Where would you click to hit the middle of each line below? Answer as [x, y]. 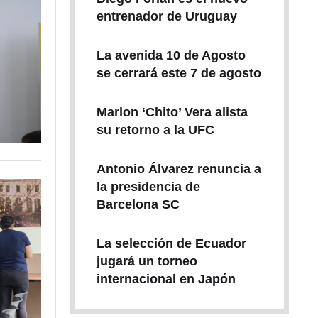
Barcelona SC [138, 204]
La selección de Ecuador [171, 243]
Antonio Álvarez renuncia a [179, 169]
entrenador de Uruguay [166, 16]
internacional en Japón [166, 279]
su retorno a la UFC [155, 130]
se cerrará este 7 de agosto [179, 73]
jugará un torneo [147, 261]
